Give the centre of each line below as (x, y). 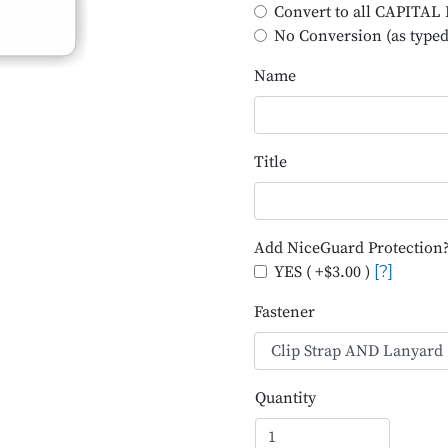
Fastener (284, 311)
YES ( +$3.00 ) (322, 271)
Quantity (285, 397)
